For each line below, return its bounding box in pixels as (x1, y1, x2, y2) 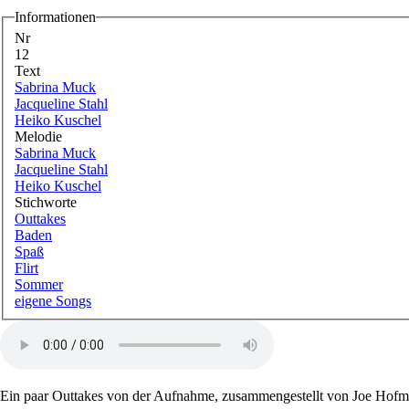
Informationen (15, 8, 96, 25)
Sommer (15, 277, 63, 293)
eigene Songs (15, 293, 91, 309)
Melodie (15, 129, 62, 145)
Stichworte (15, 194, 77, 211)
